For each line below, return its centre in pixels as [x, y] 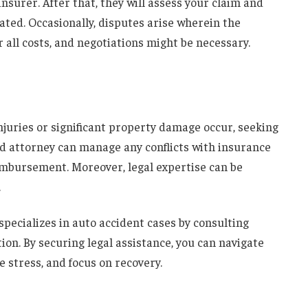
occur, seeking [239, 127]
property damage [154, 127]
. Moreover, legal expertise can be [154, 167]
